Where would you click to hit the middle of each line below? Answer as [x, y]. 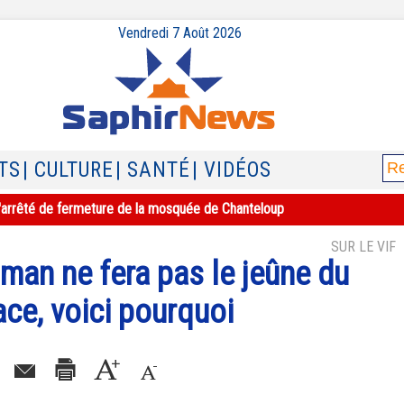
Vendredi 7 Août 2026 [179, 33]
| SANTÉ [153, 170]
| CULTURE [68, 170]
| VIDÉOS [232, 170]
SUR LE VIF [363, 247]
